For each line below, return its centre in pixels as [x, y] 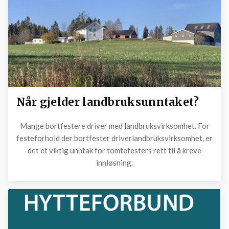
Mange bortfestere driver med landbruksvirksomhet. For [114, 125]
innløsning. [114, 162]
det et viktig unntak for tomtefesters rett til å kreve [114, 150]
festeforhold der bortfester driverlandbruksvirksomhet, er [114, 138]
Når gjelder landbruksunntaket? [108, 102]
